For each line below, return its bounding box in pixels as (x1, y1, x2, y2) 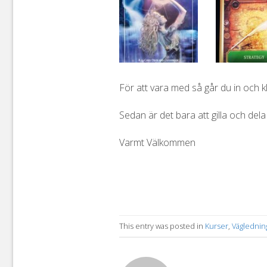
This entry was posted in (119, 220, 205, 231)
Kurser (204, 220, 228, 231)
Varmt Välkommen (119, 135, 195, 149)
